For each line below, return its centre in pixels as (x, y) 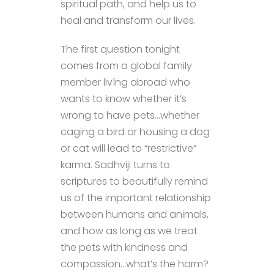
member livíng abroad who (125, 82)
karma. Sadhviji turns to (115, 165)
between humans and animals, (135, 214)
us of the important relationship (136, 198)
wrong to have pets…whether (130, 115)
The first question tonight (120, 49)
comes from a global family (126, 65)
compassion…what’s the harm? (135, 264)
